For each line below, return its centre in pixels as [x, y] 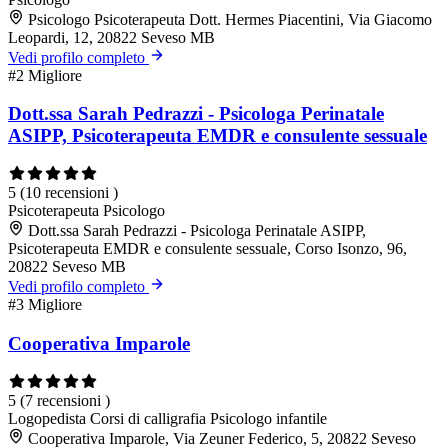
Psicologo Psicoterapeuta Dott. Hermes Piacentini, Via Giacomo [230, 19]
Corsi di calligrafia [150, 418]
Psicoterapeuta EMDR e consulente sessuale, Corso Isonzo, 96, [207, 249]
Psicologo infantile [268, 418]
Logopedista [49, 418]
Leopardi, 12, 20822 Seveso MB [111, 37]
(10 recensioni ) [69, 193]
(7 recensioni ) [65, 400]
